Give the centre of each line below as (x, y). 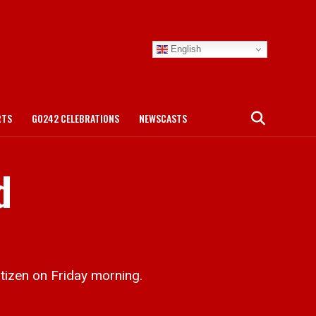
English (184, 49)
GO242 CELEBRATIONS (75, 118)
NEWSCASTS (163, 118)
